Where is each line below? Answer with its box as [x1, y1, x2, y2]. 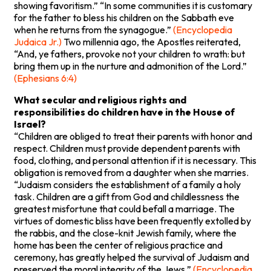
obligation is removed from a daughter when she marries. [14, 166, 249, 178]
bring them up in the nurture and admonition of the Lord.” [14, 59, 247, 72]
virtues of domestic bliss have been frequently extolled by [14, 214, 251, 227]
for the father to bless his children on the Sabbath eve [14, 11, 234, 24]
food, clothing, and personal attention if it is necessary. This [14, 154, 256, 166]
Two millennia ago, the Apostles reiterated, [62, 35, 241, 48]
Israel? [14, 117, 46, 130]
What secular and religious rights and [14, 93, 186, 106]
